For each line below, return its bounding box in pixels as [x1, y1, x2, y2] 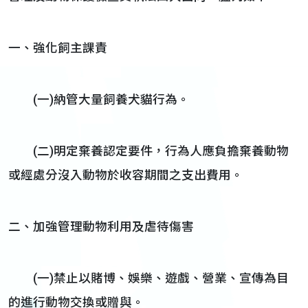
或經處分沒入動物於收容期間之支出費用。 [8, 168, 243, 182]
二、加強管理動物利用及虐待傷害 [8, 220, 194, 234]
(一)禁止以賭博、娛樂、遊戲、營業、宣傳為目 [8, 272, 289, 285]
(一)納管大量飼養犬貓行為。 [8, 93, 190, 107]
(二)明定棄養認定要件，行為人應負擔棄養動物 [8, 144, 289, 158]
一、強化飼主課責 [8, 41, 107, 55]
